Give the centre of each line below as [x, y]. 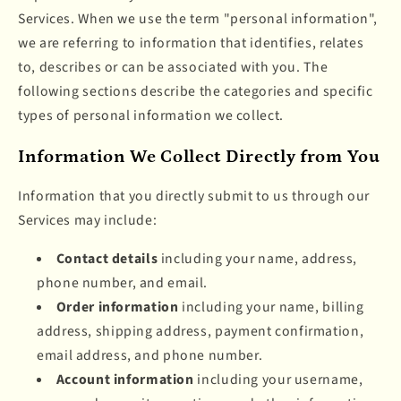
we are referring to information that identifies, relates [191, 43]
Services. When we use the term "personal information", [198, 19]
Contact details [107, 259]
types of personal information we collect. [151, 116]
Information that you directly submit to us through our [194, 196]
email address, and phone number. [150, 356]
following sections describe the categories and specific [196, 92]
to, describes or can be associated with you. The [173, 68]
